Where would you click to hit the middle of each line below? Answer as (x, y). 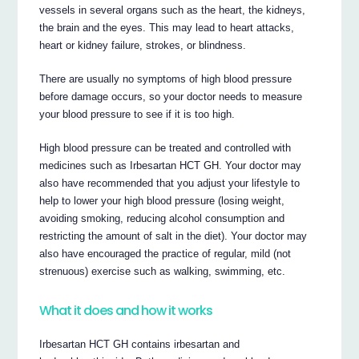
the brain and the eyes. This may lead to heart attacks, (167, 27)
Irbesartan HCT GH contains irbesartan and (140, 344)
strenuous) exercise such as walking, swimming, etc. (163, 271)
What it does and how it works (126, 311)
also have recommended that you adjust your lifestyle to (170, 183)
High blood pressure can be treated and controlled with (165, 147)
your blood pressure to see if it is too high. (137, 114)
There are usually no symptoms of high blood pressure (166, 79)
